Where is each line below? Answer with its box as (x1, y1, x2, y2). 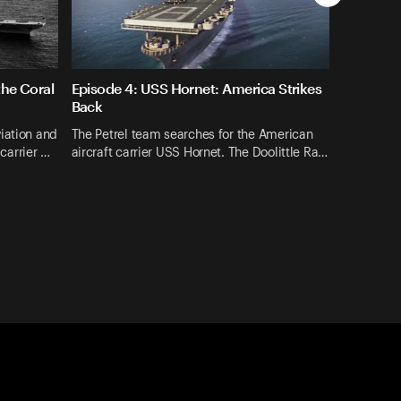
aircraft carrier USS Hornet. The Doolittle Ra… (71, 146, 328, 159)
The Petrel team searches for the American (71, 128, 313, 141)
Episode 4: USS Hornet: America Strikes (71, 80, 322, 98)
